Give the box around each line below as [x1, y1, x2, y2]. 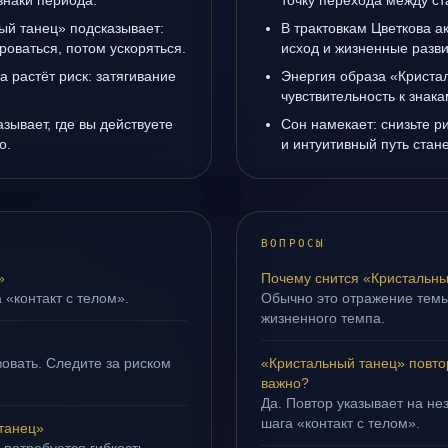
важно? [261, 375, 309, 391]
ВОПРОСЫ [261, 237, 326, 250]
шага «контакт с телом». [261, 415, 420, 431]
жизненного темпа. [261, 310, 385, 326]
